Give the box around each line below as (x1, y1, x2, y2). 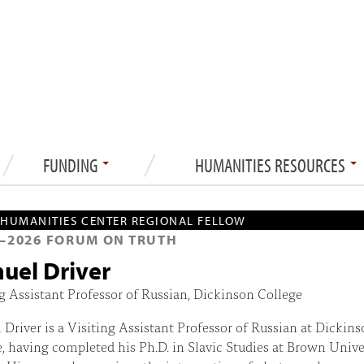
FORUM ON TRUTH (41, 230, 178, 248)
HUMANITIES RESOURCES (195, 152, 349, 177)
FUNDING (42, 152, 101, 177)
